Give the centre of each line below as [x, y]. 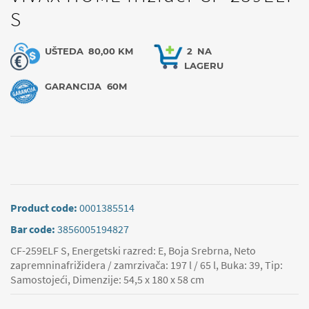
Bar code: [34, 229]
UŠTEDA [64, 51]
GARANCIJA [74, 86]
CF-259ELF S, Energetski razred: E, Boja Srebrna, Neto [133, 250]
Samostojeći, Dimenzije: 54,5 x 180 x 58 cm [107, 279]
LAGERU [204, 66]
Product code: [45, 208]
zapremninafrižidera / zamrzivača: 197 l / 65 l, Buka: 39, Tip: [147, 265]
